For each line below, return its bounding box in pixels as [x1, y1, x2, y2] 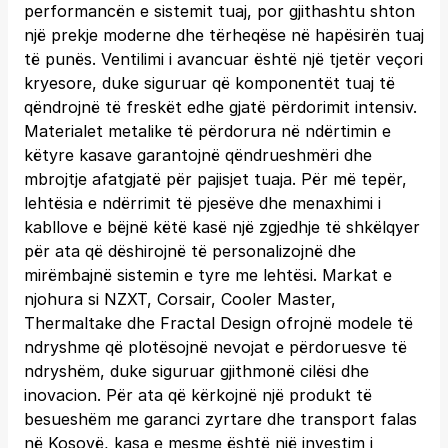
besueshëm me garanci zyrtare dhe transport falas [24, 409, 417, 429]
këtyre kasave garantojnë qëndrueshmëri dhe [24, 145, 372, 165]
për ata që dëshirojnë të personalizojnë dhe [24, 241, 356, 261]
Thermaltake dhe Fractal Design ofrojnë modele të [24, 313, 413, 333]
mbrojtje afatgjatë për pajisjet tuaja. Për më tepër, [24, 169, 407, 189]
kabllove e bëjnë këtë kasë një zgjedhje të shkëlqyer [24, 217, 420, 237]
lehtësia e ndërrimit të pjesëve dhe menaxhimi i [24, 193, 381, 213]
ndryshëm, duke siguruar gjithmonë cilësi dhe [24, 361, 369, 381]
